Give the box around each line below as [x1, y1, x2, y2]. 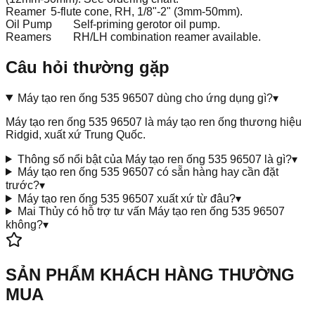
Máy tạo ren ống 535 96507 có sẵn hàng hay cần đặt [17, 165, 278, 178]
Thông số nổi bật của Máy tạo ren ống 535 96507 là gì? [17, 153, 292, 165]
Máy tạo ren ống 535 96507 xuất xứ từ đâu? [17, 192, 236, 205]
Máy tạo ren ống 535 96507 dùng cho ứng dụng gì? [17, 91, 273, 104]
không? [6, 218, 43, 231]
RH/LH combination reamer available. [73, 30, 261, 43]
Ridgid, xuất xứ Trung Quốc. [6, 128, 146, 141]
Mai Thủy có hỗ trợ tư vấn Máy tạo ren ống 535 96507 [17, 205, 285, 217]
